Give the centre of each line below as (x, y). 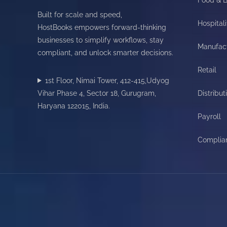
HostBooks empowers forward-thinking (102, 27)
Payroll (209, 116)
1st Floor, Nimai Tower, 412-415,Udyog (107, 80)
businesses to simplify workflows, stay (101, 40)
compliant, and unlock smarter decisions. (105, 52)
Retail (207, 70)
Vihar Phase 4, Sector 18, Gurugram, (97, 93)
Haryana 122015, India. (74, 106)
